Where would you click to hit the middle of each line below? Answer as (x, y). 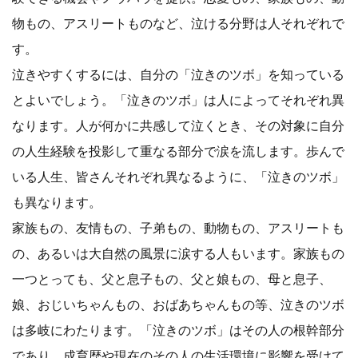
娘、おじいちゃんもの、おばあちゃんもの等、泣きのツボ (178, 304)
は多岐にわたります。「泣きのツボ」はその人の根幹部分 (178, 330)
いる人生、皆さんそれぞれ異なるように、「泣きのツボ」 (178, 176)
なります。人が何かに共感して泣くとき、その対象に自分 (178, 125)
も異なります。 (57, 202)
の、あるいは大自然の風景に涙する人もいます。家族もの (178, 253)
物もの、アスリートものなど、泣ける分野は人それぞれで (178, 23)
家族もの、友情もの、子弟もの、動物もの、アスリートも (178, 227)
